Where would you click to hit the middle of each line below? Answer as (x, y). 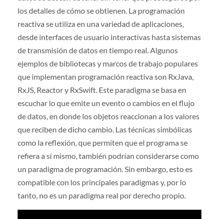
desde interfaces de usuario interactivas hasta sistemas (109, 37)
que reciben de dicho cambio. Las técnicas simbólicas (105, 129)
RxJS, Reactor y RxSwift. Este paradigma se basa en (102, 89)
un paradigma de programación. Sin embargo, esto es (105, 169)
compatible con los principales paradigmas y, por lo (102, 182)
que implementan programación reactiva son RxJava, (105, 76)
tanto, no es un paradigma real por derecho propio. (101, 195)
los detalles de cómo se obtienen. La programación (101, 10)
